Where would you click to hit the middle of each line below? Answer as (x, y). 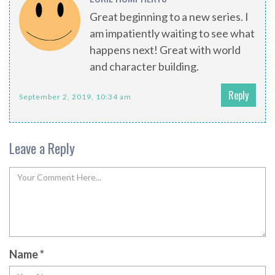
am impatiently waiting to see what (172, 33)
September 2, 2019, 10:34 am (75, 97)
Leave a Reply (42, 148)
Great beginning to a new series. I (169, 17)
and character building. (144, 67)
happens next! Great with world (165, 50)
